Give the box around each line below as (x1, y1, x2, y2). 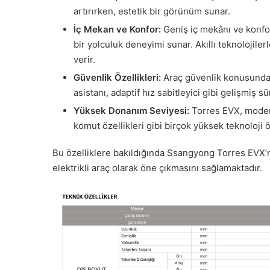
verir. (74, 54, 95, 65)
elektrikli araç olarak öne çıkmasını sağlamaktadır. (52, 162, 262, 174)
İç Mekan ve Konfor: (74, 24, 161, 35)
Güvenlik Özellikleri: (74, 72, 161, 83)
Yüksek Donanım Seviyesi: (74, 105, 189, 116)
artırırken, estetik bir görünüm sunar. (74, 5, 230, 17)
